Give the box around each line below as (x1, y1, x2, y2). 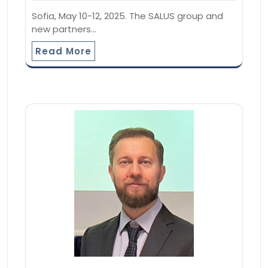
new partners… (32, 22, 96, 35)
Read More (35, 44, 92, 57)
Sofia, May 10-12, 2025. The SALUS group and (32, 9, 223, 22)
